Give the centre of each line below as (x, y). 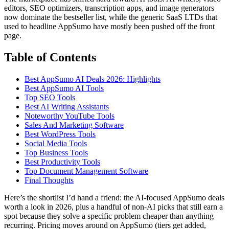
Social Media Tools (56, 143)
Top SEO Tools (50, 97)
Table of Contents (50, 57)
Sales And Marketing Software (74, 125)
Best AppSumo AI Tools (64, 88)
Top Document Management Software (86, 171)
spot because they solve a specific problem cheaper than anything (109, 216)
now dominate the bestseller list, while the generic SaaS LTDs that (111, 17)
